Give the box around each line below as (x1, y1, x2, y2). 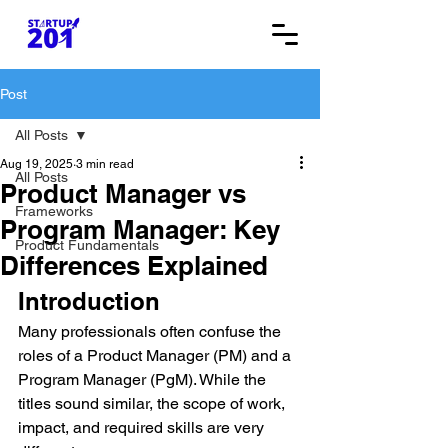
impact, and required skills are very (18, 418, 268, 437)
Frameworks (15, 203, 93, 219)
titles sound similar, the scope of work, (18, 394, 289, 413)
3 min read (76, 157, 134, 171)
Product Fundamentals (15, 237, 159, 253)
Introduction (18, 287, 160, 315)
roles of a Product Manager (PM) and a (18, 346, 295, 365)
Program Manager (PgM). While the (18, 370, 270, 389)
